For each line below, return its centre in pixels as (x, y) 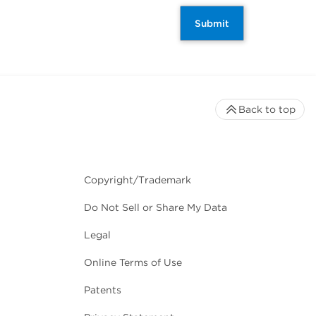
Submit (212, 24)
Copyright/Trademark (138, 180)
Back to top (267, 110)
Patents (103, 290)
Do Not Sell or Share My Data (156, 208)
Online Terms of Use (133, 263)
